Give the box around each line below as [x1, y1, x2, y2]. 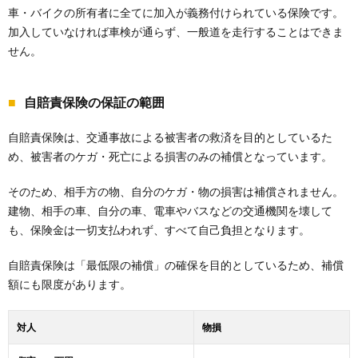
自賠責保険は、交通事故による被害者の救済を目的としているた [8, 130, 332, 145]
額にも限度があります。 [8, 277, 131, 292]
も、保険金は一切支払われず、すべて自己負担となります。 [8, 223, 310, 237]
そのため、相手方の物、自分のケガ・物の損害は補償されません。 [8, 185, 344, 199]
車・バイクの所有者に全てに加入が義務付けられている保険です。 [8, 6, 344, 20]
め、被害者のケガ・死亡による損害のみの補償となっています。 [8, 149, 332, 164]
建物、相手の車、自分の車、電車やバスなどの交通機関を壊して [8, 204, 332, 218]
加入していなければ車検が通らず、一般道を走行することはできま [8, 25, 344, 39]
